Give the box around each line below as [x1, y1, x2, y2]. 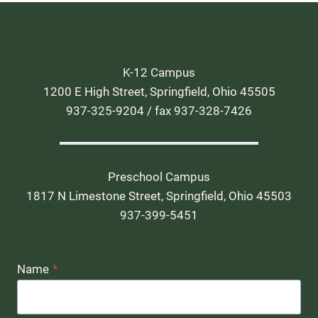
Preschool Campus [108, 169, 210, 184]
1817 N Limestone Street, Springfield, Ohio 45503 [26, 188, 292, 203]
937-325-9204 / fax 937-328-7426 [66, 103, 252, 118]
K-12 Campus [123, 65, 195, 79]
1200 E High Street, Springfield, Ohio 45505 [43, 84, 275, 99]
